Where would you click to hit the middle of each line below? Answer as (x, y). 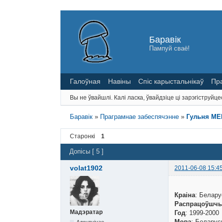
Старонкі (83, 136)
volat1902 (86, 168)
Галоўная (85, 81)
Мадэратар (86, 212)
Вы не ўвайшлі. (91, 97)
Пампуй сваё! (169, 48)
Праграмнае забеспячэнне (140, 116)
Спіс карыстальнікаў (171, 81)
